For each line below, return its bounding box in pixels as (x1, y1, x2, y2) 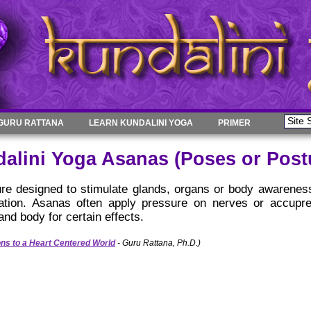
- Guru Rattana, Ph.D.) (115, 238, 201, 247)
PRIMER (217, 118, 251, 128)
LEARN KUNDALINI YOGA (88, 118, 193, 128)
